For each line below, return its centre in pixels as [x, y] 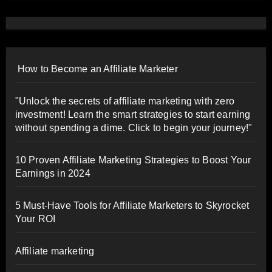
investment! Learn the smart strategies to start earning [133, 114]
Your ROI [35, 219]
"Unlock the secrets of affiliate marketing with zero [124, 101]
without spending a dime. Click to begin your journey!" [134, 127]
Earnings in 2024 [53, 173]
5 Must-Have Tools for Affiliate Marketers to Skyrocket [132, 205]
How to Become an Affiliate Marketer [96, 69]
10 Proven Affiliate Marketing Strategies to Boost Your [133, 160]
